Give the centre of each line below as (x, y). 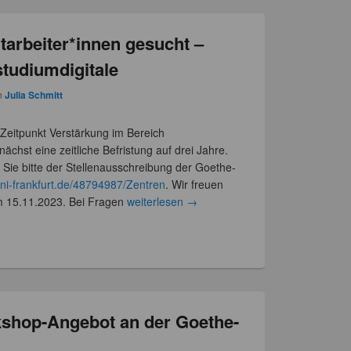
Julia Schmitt (34, 94)
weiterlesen (157, 201)
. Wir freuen (195, 184)
